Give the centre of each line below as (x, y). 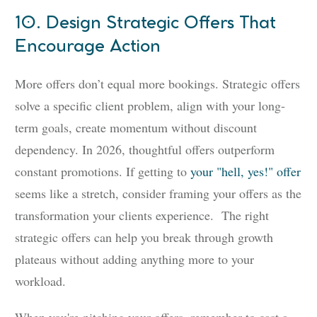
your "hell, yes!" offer (246, 172)
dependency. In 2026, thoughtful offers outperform (145, 150)
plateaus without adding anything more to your (134, 259)
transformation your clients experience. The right (142, 215)
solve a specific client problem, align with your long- (150, 106)
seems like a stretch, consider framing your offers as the (158, 194)
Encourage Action (88, 47)
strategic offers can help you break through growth (144, 237)
